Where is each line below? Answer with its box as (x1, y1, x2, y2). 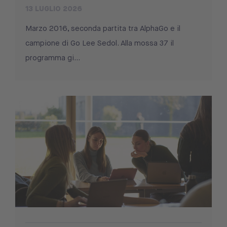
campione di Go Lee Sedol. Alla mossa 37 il (25, 38, 174, 49)
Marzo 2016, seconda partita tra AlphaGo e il (25, 23, 180, 34)
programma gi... (25, 53, 80, 63)
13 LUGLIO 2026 (25, 4, 82, 14)
